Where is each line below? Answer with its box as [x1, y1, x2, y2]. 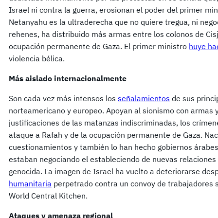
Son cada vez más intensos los [9, 93, 118, 104]
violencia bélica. [9, 54, 65, 64]
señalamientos [118, 93, 170, 104]
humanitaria [9, 179, 52, 189]
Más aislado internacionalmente [9, 73, 127, 84]
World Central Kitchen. [9, 191, 88, 201]
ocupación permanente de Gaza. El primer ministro [9, 41, 189, 52]
